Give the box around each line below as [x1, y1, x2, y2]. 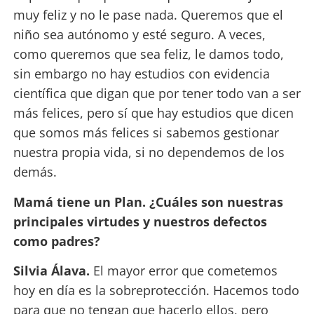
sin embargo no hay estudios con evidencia [13, 65, 270, 83]
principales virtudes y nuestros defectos [13, 212, 267, 230]
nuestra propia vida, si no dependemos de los [13, 144, 285, 161]
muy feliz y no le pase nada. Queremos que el [13, 6, 283, 24]
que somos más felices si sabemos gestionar [13, 124, 279, 142]
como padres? [13, 232, 100, 250]
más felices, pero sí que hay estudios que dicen [13, 104, 294, 122]
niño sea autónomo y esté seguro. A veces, [13, 26, 266, 43]
